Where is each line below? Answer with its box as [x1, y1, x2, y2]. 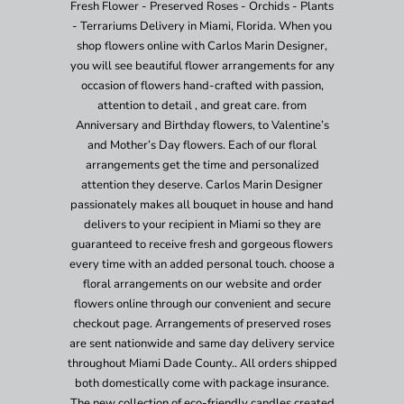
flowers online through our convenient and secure [73, 295, 331, 312]
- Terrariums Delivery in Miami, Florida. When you [72, 17, 332, 34]
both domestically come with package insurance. [75, 374, 329, 391]
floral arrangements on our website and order [82, 275, 322, 292]
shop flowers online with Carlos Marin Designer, [77, 37, 327, 54]
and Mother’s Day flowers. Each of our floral [87, 136, 317, 153]
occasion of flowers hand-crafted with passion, [80, 77, 324, 94]
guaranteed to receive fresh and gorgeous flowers [71, 235, 333, 252]
